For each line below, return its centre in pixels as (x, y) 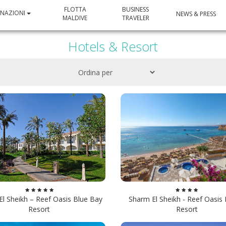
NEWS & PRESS (196, 14)
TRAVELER (135, 18)
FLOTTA (75, 10)
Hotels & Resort (113, 46)
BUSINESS (135, 10)
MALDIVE (75, 18)
